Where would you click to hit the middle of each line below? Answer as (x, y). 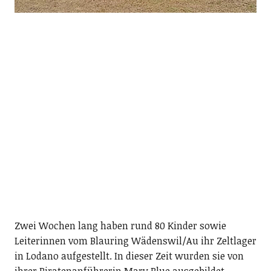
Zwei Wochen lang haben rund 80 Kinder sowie (120, 225)
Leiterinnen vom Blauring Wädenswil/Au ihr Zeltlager (135, 240)
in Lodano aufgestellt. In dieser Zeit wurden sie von (129, 256)
